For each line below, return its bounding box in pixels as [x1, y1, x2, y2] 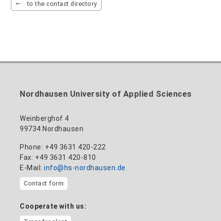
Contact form [24, 180, 64, 187]
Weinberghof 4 [20, 114, 69, 123]
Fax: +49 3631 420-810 [20, 153, 96, 162]
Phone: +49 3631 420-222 [20, 143, 106, 151]
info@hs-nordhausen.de [44, 164, 126, 172]
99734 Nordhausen [20, 125, 84, 133]
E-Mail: [20, 164, 42, 172]
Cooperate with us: [20, 202, 87, 210]
